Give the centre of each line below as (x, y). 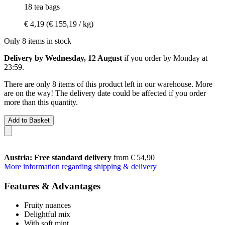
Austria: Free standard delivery (58, 157)
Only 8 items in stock (38, 41)
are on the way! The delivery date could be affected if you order (105, 93)
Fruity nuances (47, 205)
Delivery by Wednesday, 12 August (63, 58)
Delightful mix (47, 214)
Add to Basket (29, 120)
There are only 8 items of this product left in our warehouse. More (108, 84)
